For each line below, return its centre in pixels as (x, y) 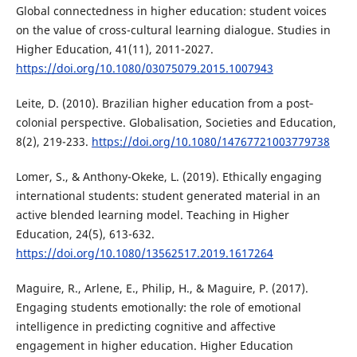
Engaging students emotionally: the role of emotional (158, 307)
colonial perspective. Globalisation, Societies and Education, (176, 122)
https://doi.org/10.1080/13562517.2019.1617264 (144, 253)
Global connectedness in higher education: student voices (171, 10)
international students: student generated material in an (168, 195)
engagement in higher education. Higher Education (154, 345)
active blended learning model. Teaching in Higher (152, 214)
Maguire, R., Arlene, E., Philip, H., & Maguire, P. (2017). (162, 288)
